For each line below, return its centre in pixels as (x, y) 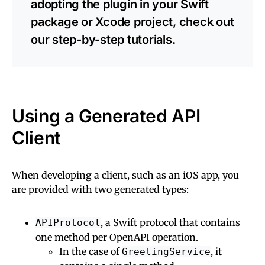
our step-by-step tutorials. (103, 39)
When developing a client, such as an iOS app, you (125, 175)
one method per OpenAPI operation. (117, 237)
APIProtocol (68, 222)
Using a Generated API (106, 116)
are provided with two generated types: (100, 189)
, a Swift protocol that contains (170, 222)
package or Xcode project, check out (132, 22)
